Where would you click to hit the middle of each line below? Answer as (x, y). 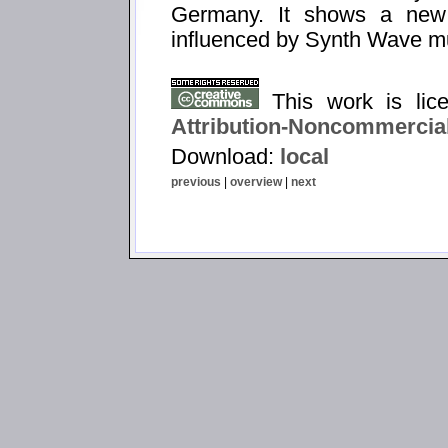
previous (196, 181)
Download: (225, 156)
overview (256, 181)
